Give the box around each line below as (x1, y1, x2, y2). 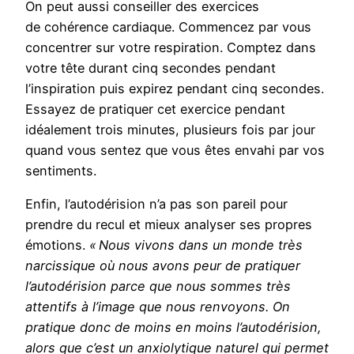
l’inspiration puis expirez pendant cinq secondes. (25, 80, 324, 96)
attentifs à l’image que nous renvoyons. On (25, 298, 290, 314)
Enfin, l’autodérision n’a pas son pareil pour (25, 195, 288, 212)
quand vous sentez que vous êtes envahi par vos (25, 141, 325, 158)
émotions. (25, 236, 89, 253)
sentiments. (25, 162, 96, 179)
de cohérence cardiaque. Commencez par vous (25, 18, 311, 35)
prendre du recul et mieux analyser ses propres (25, 216, 312, 232)
